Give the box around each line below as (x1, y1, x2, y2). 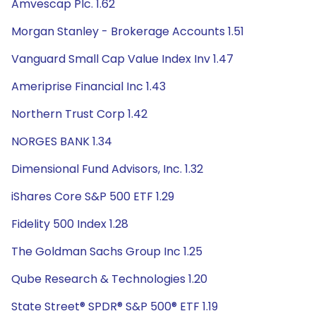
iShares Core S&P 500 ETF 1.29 (11, 188, 174, 205)
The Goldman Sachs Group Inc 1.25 (11, 243, 202, 260)
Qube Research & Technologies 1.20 (11, 271, 207, 287)
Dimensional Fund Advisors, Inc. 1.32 (11, 161, 203, 177)
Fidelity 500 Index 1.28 (11, 216, 128, 232)
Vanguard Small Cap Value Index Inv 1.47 (11, 51, 233, 67)
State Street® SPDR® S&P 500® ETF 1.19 (11, 298, 218, 315)
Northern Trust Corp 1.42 (11, 106, 147, 122)
